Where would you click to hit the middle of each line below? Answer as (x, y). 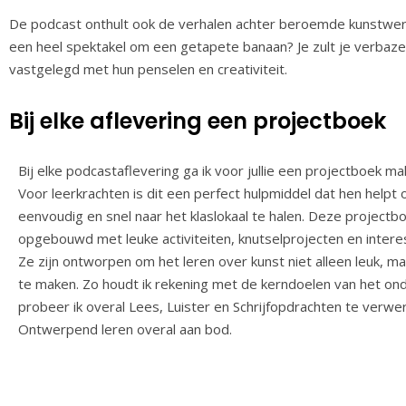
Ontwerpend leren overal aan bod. (127, 329)
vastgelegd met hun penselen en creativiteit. (148, 69)
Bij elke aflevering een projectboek (198, 121)
